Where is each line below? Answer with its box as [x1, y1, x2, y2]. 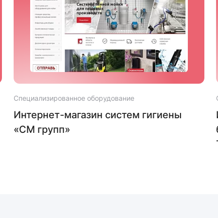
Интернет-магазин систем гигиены [14, 109, 182, 121]
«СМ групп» [14, 124, 70, 136]
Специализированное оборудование [14, 94, 134, 103]
